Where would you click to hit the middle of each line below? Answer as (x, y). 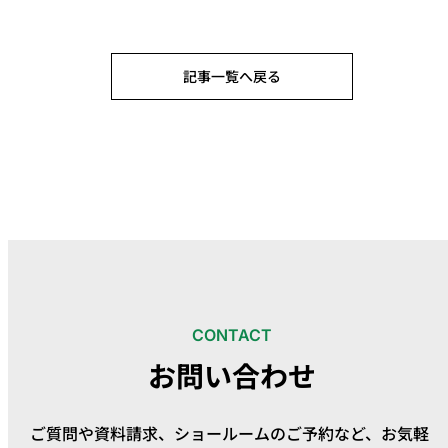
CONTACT (232, 335)
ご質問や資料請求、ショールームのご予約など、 (206, 433)
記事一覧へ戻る (231, 76)
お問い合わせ (232, 376)
